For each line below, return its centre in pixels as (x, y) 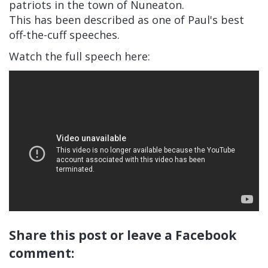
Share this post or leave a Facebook (123, 235)
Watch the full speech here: (80, 56)
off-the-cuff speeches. (66, 34)
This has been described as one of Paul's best (127, 19)
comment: (42, 253)
